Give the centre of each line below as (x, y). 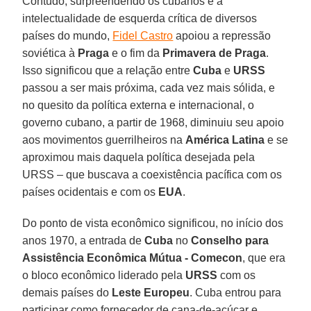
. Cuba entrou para (236, 292)
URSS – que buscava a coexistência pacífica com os (152, 174)
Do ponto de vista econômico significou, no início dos (153, 223)
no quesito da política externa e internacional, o (138, 105)
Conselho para (229, 240)
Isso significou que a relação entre (108, 70)
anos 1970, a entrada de (84, 240)
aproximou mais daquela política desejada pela (139, 157)
